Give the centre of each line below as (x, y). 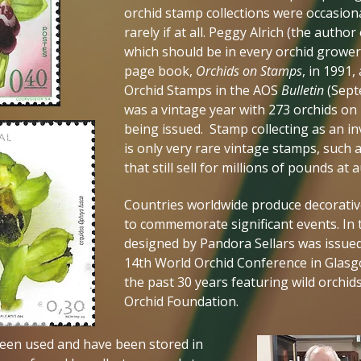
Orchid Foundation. (181, 301)
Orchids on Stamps (249, 71)
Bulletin (303, 90)
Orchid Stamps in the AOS (203, 90)
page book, (160, 71)
